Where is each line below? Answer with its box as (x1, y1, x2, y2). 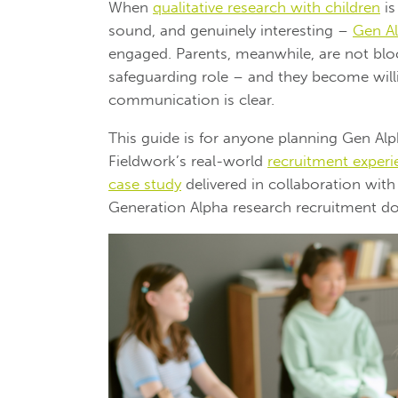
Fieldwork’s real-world (108, 152, 267, 171)
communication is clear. (108, 91, 275, 109)
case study (108, 175, 181, 194)
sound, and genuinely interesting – (108, 21, 353, 40)
